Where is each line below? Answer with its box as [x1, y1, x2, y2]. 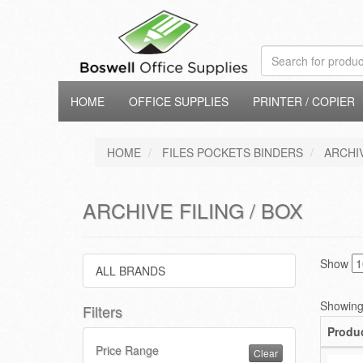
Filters [83, 301, 122, 322]
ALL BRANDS [96, 263, 165, 279]
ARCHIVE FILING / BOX [83, 195, 303, 224]
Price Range [96, 342, 159, 358]
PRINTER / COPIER [253, 93, 355, 109]
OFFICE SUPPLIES [129, 93, 228, 109]
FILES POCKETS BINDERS [162, 144, 303, 160]
